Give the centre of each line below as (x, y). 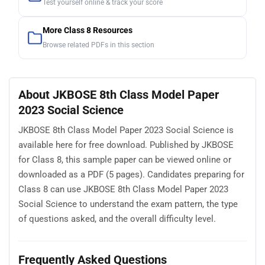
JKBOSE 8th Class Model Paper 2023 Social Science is (126, 130)
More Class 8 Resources (88, 30)
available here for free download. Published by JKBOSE (126, 145)
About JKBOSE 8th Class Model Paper (119, 94)
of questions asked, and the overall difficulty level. (117, 219)
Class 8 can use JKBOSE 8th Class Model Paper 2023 (123, 190)
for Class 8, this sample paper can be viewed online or (125, 160)
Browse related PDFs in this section (98, 45)
